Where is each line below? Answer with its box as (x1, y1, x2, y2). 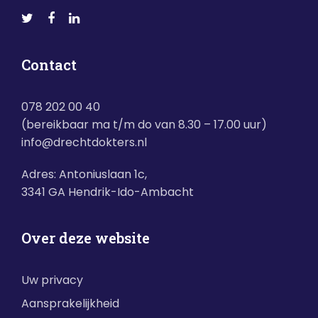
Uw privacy (21, 272, 83, 288)
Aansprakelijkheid (21, 295, 119, 312)
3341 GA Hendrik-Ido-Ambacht (21, 184, 194, 200)
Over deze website (21, 229, 150, 247)
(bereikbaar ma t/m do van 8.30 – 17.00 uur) (21, 116, 267, 133)
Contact (21, 55, 77, 74)
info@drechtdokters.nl (21, 134, 147, 150)
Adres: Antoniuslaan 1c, (21, 166, 147, 182)
